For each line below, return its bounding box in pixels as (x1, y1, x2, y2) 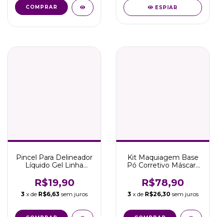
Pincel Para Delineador (16, 153, 93, 162)
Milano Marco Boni (23, 169, 86, 177)
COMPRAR (25, 4, 58, 10)
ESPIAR (155, 4, 178, 11)
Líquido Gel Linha (25, 161, 83, 170)
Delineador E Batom (128, 169, 198, 177)
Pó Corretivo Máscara (126, 161, 199, 170)
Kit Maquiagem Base (127, 153, 199, 162)
